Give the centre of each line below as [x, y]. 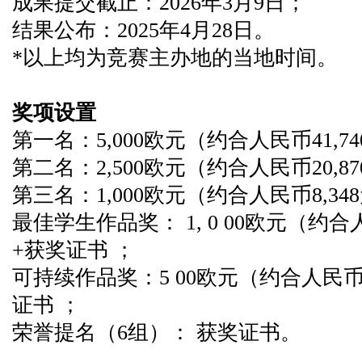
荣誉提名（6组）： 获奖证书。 [157, 333]
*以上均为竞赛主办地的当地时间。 [178, 58]
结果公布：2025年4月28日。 [146, 30]
